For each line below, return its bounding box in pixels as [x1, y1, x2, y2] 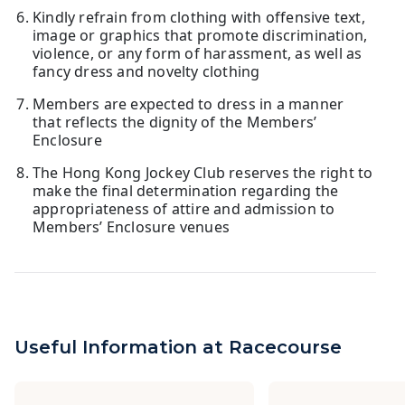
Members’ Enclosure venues [33, 217, 230, 238]
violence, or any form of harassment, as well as [33, 43, 363, 64]
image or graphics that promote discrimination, [33, 25, 368, 46]
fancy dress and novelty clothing [33, 61, 260, 82]
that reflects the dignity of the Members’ [33, 112, 317, 133]
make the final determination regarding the [33, 181, 339, 202]
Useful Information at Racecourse [14, 336, 342, 359]
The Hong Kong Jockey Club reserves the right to [33, 163, 373, 184]
